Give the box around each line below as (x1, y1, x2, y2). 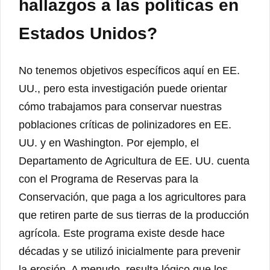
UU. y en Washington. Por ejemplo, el (19, 137, 199, 149)
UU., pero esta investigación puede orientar (19, 83, 227, 95)
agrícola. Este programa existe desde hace (19, 227, 225, 240)
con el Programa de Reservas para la (19, 173, 198, 186)
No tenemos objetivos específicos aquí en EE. (19, 64, 240, 77)
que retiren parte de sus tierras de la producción (19, 209, 249, 222)
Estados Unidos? (19, 24, 157, 43)
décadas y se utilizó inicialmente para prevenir (19, 245, 240, 258)
